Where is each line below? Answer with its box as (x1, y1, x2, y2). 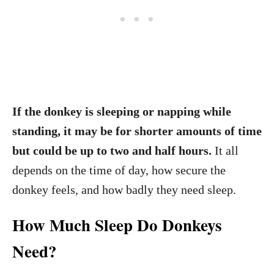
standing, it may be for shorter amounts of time (12, 124, 262, 138)
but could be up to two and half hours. (12, 144, 212, 157)
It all (212, 144, 239, 157)
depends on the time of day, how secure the (12, 163, 226, 177)
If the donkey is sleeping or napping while (12, 105, 231, 118)
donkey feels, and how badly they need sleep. (12, 183, 236, 196)
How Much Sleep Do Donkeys (12, 213, 222, 237)
